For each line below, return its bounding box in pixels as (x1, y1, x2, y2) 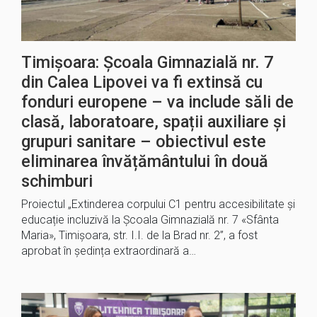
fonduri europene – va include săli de (21, 91, 294, 112)
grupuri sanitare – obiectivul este (21, 131, 266, 151)
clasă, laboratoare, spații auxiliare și (21, 111, 286, 132)
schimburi (21, 171, 93, 191)
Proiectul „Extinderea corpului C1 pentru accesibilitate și (21, 197, 295, 211)
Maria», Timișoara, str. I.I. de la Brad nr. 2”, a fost (21, 228, 258, 242)
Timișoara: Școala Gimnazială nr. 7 (21, 52, 273, 72)
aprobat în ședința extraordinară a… (21, 243, 196, 258)
